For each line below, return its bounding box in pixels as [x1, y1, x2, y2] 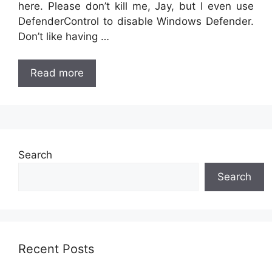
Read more [30, 67, 84, 80]
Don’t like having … [18, 30, 109, 42]
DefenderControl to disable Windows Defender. [18, 15, 254, 27]
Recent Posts [18, 242, 94, 257]
